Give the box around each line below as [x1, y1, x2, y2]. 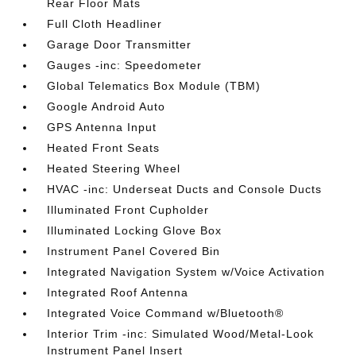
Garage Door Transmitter [47, 37, 192, 51]
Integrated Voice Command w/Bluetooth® [47, 306, 284, 319]
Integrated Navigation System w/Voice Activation [47, 265, 326, 278]
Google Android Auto [47, 99, 166, 113]
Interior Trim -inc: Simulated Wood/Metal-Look [47, 327, 315, 340]
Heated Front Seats [47, 141, 161, 154]
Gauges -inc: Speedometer [47, 58, 203, 72]
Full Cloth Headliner [47, 17, 163, 30]
